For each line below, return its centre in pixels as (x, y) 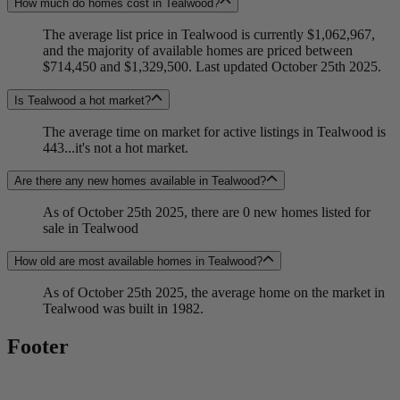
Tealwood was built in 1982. (123, 309)
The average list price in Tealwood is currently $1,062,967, (209, 35)
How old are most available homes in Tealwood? (138, 262)
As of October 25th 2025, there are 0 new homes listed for (207, 212)
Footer (38, 347)
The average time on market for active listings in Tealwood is (214, 131)
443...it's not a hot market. (116, 147)
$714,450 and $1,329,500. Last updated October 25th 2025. (212, 67)
